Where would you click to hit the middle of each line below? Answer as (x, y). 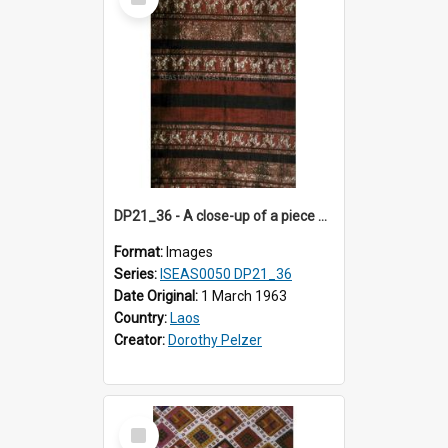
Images (189, 251)
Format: (140, 251)
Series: (137, 273)
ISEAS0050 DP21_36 (226, 273)
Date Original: (157, 295)
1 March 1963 (244, 295)
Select (144, 423)
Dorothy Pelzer (215, 339)
